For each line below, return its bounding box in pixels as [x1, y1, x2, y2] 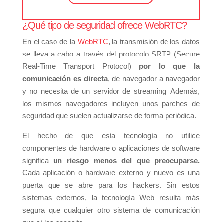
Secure [176, 49, 200, 58]
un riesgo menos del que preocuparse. [53, 156, 200, 165]
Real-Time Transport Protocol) [22, 61, 131, 70]
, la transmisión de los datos [108, 37, 200, 46]
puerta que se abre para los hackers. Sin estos [22, 180, 200, 189]
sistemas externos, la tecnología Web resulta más [22, 193, 200, 202]
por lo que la [131, 61, 200, 70]
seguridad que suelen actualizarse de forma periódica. [22, 111, 198, 120]
